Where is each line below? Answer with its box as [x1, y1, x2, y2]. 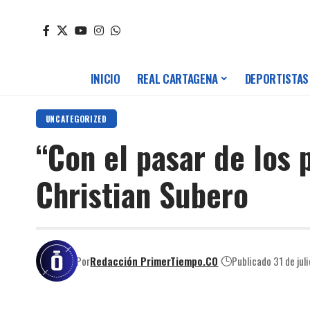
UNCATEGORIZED [45, 113, 107, 125]
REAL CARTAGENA [136, 70, 218, 88]
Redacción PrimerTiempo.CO [90, 253, 219, 268]
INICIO [90, 70, 120, 88]
